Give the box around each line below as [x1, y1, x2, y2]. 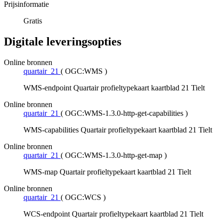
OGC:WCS [65, 193, 101, 202]
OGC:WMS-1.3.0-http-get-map [65, 151, 162, 160]
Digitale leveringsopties [4, 35, 121, 48]
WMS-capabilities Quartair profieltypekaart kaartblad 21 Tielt [23, 126, 212, 134]
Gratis [23, 17, 42, 25]
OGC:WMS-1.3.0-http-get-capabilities [65, 109, 183, 118]
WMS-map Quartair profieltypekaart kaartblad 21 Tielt [23, 168, 191, 176]
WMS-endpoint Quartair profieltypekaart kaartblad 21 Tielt [23, 84, 205, 92]
